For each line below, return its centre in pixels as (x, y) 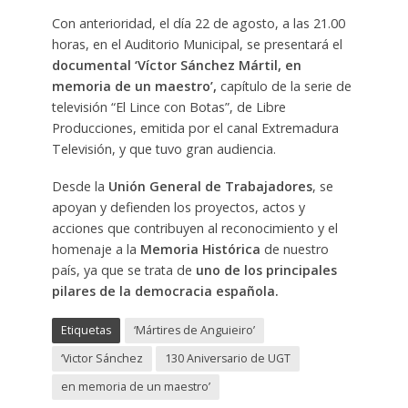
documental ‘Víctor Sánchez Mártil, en (176, 66)
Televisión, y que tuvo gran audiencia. (163, 149)
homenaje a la (96, 250)
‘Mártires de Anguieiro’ (194, 331)
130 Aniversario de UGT (227, 359)
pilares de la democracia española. (165, 291)
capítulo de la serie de (284, 87)
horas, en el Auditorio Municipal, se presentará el (197, 45)
